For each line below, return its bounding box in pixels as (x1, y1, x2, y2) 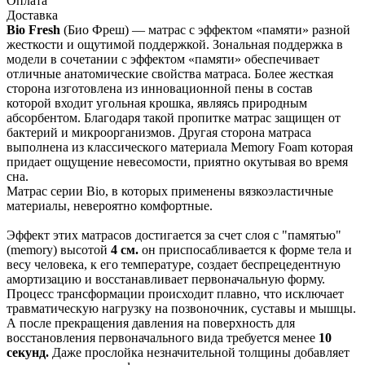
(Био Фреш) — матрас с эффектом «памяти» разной (60, 22, 350, 37)
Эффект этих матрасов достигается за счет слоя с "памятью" (7, 227, 341, 242)
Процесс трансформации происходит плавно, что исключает (7, 286, 344, 301)
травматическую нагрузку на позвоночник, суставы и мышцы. (7, 301, 356, 315)
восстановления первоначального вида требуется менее (7, 330, 319, 345)
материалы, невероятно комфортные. (7, 198, 213, 213)
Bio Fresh (7, 22, 60, 37)
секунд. (7, 345, 52, 359)
